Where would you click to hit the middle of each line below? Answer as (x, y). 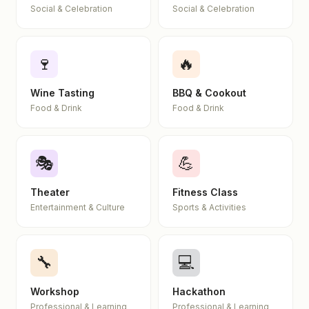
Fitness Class (205, 192)
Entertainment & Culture (78, 207)
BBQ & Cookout (209, 93)
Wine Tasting (62, 93)
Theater (50, 192)
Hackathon (199, 291)
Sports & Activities (209, 207)
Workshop (55, 291)
